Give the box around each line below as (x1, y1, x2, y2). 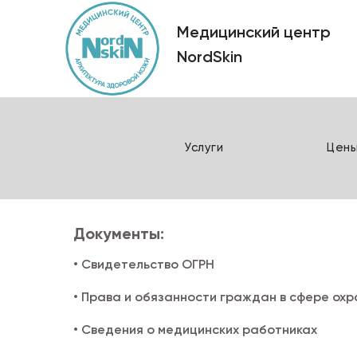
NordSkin (177, 47, 242, 66)
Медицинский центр (177, 22, 331, 41)
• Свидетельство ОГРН (73, 256, 214, 272)
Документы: (73, 223, 164, 243)
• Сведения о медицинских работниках (73, 321, 317, 337)
